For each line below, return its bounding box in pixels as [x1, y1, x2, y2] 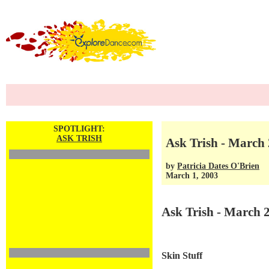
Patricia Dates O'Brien [177, 161, 259, 171]
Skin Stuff [162, 250, 202, 262]
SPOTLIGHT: [53, 124, 105, 133]
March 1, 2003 [166, 171, 218, 180]
